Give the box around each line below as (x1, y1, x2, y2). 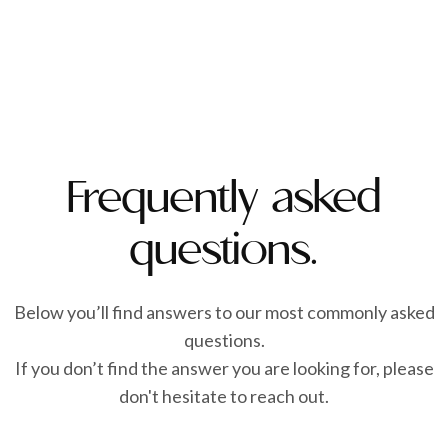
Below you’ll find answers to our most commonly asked (13, 301, 435, 324)
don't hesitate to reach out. (119, 385, 329, 408)
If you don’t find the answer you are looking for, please (14, 357, 434, 380)
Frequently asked (67, 174, 381, 226)
